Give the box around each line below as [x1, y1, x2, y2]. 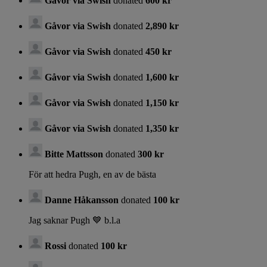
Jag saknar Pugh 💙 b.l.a [29, 215, 120, 225]
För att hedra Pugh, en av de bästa [29, 169, 156, 179]
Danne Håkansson [45, 194, 119, 205]
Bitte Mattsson [45, 148, 103, 159]
